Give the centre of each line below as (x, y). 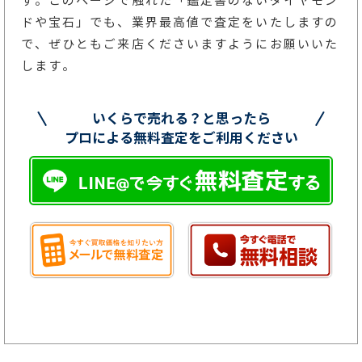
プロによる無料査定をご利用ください (181, 138)
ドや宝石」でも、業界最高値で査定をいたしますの (180, 22)
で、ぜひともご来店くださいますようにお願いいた (180, 44)
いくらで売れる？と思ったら (181, 118)
